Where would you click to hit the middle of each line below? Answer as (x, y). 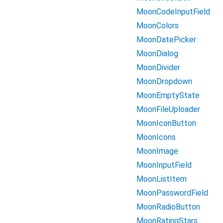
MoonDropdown (164, 81)
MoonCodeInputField (173, 12)
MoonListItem (162, 179)
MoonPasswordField (172, 193)
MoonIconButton (166, 123)
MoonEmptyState (168, 95)
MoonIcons (156, 137)
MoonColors (158, 26)
